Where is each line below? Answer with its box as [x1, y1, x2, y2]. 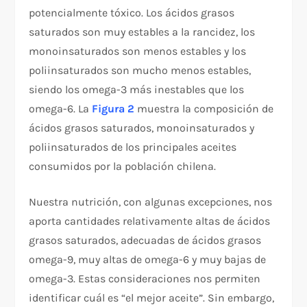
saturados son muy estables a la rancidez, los [29, 25, 256, 38]
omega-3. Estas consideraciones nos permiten [29, 271, 261, 285]
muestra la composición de [134, 101, 274, 115]
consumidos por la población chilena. [29, 159, 217, 173]
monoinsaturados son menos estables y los [29, 44, 247, 58]
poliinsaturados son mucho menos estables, [29, 63, 251, 77]
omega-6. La [29, 101, 93, 115]
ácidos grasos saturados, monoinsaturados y [29, 121, 255, 134]
